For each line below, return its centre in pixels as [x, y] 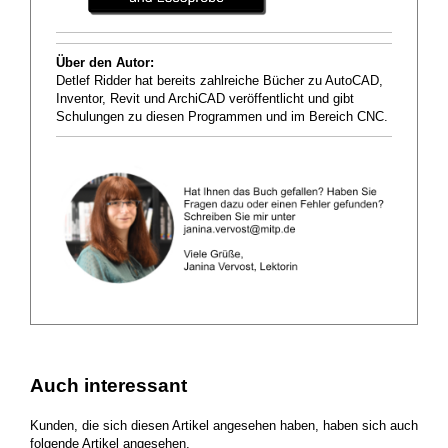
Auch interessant [108, 385]
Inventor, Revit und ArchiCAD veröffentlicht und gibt [205, 99]
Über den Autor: [105, 63]
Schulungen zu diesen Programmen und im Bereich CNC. [222, 117]
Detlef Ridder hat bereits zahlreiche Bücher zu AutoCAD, [219, 81]
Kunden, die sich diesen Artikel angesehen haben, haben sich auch [224, 425]
